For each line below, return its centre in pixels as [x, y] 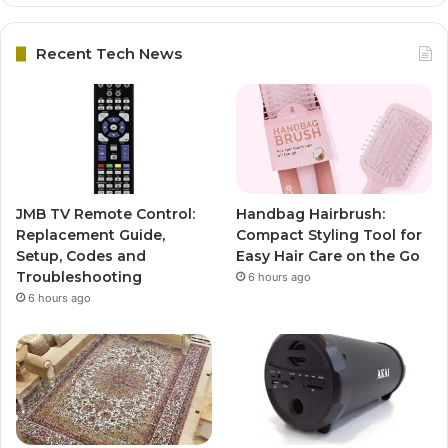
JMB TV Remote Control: [105, 214]
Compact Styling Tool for [329, 235]
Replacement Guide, [90, 235]
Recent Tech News [109, 54]
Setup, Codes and [81, 256]
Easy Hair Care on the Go [328, 256]
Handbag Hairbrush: [311, 214]
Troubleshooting [79, 277]
